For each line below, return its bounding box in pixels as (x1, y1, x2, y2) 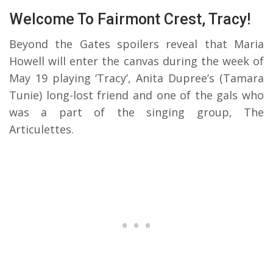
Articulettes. (9, 121, 74, 136)
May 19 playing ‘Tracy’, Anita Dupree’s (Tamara (9, 70, 264, 85)
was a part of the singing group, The (9, 104, 264, 119)
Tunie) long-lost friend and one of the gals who (9, 87, 264, 102)
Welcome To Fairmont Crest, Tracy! (9, 10, 250, 28)
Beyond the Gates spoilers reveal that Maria (9, 36, 264, 51)
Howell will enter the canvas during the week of (9, 53, 264, 68)
